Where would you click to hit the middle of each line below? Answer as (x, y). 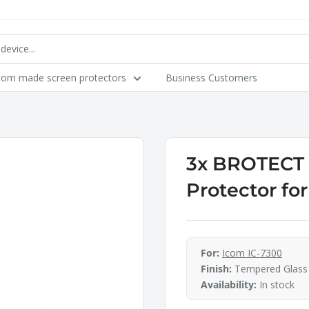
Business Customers (211, 78)
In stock (276, 285)
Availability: (229, 285)
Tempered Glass (270, 269)
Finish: (216, 269)
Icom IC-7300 (252, 253)
